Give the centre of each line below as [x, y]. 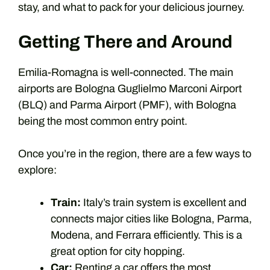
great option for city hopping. [118, 251]
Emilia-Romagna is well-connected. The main [126, 72]
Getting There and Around [125, 42]
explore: [37, 170]
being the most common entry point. [103, 121]
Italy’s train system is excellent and [164, 202]
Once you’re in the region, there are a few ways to [135, 154]
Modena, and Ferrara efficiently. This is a [146, 235]
